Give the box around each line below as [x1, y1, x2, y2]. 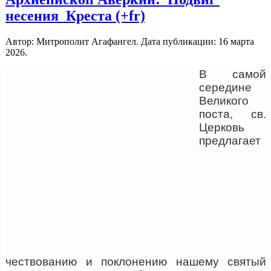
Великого [199, 94, 249, 108]
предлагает [199, 134, 261, 148]
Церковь [199, 121, 244, 134]
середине [199, 81, 252, 94]
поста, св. [199, 108, 266, 121]
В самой [199, 68, 266, 81]
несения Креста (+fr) [5, 8, 145, 24]
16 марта [218, 36, 254, 47]
